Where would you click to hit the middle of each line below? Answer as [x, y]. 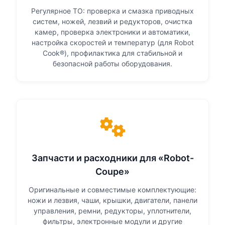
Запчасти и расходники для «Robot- [113, 158]
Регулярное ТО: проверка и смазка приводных [113, 11]
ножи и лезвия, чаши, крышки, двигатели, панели [113, 200]
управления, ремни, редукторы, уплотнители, [113, 211]
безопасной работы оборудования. [113, 64]
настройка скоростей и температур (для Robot [113, 43]
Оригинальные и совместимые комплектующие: [113, 190]
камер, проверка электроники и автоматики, [113, 32]
